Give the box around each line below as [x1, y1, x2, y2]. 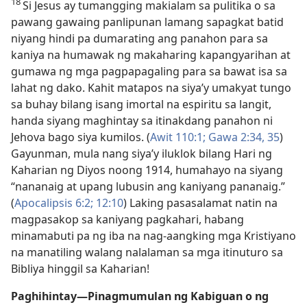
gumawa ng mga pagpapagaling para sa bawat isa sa [11, 64, 287, 79]
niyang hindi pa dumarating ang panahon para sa [11, 31, 268, 46]
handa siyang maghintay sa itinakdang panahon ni [11, 113, 273, 128]
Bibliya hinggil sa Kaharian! [11, 261, 149, 276]
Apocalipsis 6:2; [14, 195, 93, 210]
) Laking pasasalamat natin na [123, 195, 278, 210]
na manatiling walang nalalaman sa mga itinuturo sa [11, 245, 283, 260]
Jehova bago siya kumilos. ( [11, 130, 150, 145]
